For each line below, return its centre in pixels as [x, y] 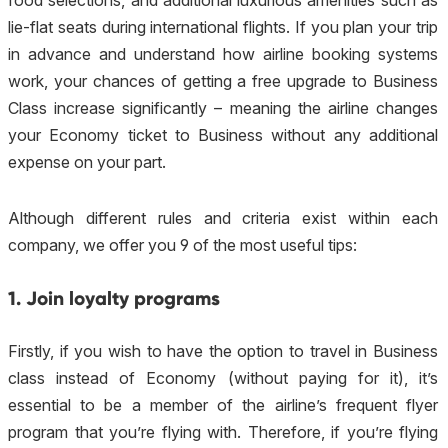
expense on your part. [87, 162]
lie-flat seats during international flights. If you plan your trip [223, 27]
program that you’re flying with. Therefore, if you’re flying [223, 431]
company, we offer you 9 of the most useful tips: [182, 244]
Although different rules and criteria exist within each [223, 217]
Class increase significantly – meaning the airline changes [223, 108]
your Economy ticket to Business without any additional [223, 135]
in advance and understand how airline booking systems [223, 54]
